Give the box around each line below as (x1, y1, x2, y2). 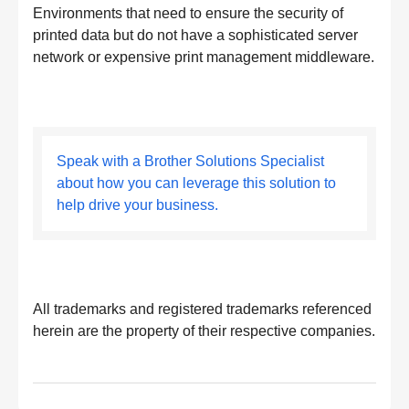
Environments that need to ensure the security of (33, 5, 343, 21)
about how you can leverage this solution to (57, 175, 336, 191)
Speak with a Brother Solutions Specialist (57, 153, 324, 169)
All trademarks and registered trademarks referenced (33, 301, 372, 317)
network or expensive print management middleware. (33, 49, 374, 65)
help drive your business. (57, 197, 218, 213)
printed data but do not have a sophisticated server (33, 27, 358, 43)
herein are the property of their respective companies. (33, 323, 375, 339)
